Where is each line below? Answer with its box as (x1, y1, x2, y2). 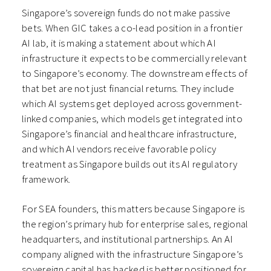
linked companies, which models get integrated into (22, 112, 243, 126)
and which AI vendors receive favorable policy (22, 142, 217, 156)
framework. (22, 172, 71, 186)
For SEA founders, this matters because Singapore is (22, 202, 245, 216)
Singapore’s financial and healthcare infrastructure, (22, 127, 237, 141)
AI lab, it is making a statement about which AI (22, 36, 217, 50)
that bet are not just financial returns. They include (22, 82, 234, 96)
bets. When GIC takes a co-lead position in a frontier (22, 21, 243, 35)
